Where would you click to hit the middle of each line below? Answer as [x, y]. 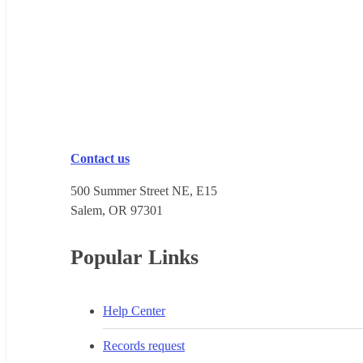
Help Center [134, 310]
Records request [144, 345]
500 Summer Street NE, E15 [144, 190]
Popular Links [135, 257]
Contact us [100, 158]
